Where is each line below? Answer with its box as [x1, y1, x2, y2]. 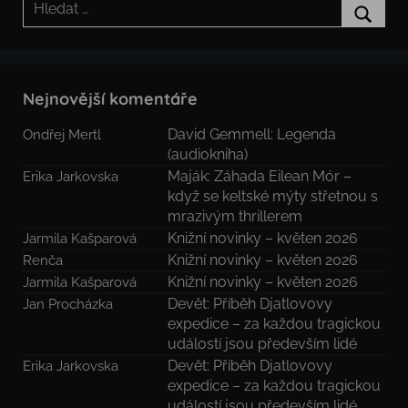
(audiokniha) [168, 146, 249, 164]
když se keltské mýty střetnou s [168, 188, 379, 206]
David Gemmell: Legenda [168, 126, 337, 144]
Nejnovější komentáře [23, 88, 198, 110]
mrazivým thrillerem [168, 208, 303, 226]
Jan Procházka [23, 296, 113, 312]
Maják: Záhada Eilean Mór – [168, 168, 352, 186]
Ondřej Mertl [23, 127, 101, 143]
